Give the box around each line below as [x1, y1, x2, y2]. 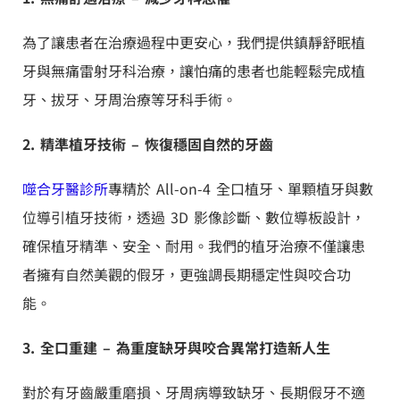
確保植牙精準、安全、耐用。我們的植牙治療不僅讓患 [22, 234, 365, 256]
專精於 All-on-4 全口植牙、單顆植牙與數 [108, 177, 373, 199]
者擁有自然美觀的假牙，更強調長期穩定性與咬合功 [22, 262, 351, 285]
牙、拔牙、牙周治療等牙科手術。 [22, 87, 237, 110]
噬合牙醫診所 [22, 177, 108, 199]
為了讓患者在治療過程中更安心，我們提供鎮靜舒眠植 [22, 30, 365, 53]
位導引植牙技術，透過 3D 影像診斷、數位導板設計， [22, 205, 365, 228]
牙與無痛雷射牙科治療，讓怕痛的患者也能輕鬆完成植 [22, 59, 365, 81]
